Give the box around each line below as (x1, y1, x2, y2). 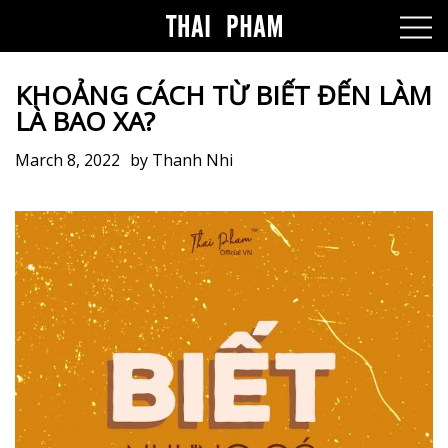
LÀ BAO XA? (15, 103, 155, 139)
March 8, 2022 (15, 149, 120, 171)
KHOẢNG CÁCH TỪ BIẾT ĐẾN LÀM (15, 77, 432, 113)
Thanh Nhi (152, 149, 233, 171)
